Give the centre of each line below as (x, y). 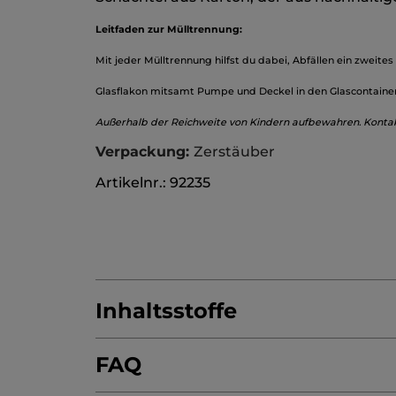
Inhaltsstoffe (166, 311)
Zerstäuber (234, 152)
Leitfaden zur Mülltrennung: (169, 30)
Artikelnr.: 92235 (153, 183)
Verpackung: (145, 152)
